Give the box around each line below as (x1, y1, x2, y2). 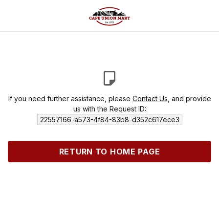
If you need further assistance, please (8, 94, 132, 103)
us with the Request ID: (73, 105, 146, 113)
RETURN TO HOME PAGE (59, 147, 160, 156)
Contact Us (132, 94, 168, 103)
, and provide (167, 94, 211, 103)
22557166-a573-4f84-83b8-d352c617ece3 (40, 115, 179, 124)
